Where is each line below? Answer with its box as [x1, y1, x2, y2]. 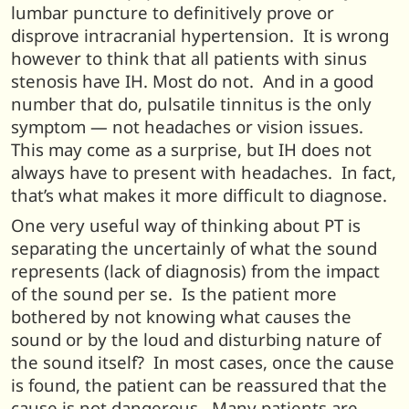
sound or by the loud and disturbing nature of [11, 328, 381, 351]
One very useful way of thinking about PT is [11, 214, 361, 237]
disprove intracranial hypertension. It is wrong [11, 23, 389, 47]
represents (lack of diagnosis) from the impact [11, 259, 380, 283]
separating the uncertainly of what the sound [11, 236, 377, 260]
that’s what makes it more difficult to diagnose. [11, 183, 387, 206]
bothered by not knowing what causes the [11, 305, 351, 329]
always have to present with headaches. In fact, [11, 160, 396, 184]
